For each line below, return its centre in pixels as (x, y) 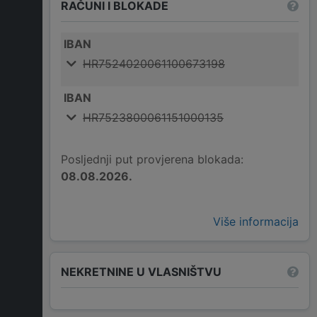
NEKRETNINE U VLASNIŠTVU (141, 271)
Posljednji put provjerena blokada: (152, 160)
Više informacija (256, 222)
